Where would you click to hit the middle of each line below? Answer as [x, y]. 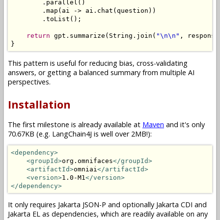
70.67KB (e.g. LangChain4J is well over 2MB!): [80, 134]
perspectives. [29, 82]
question [133, 11]
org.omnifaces [87, 161]
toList [58, 19]
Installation [39, 105]
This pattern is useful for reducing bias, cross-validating [98, 63]
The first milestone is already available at [75, 124]
